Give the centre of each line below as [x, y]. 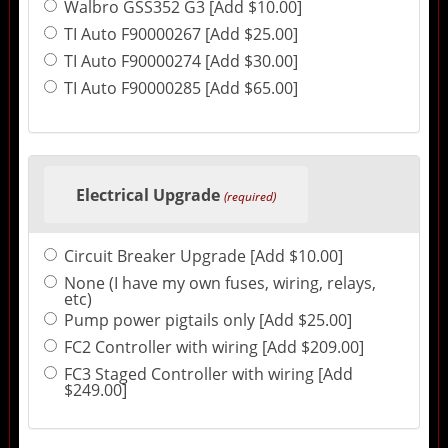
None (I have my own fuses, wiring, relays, [219, 283]
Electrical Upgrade [147, 194]
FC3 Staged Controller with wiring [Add [208, 374]
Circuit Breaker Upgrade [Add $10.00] [203, 256]
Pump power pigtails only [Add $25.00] [207, 320]
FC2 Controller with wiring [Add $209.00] [213, 347]
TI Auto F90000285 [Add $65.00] [180, 87]
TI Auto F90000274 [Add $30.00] [180, 60]
